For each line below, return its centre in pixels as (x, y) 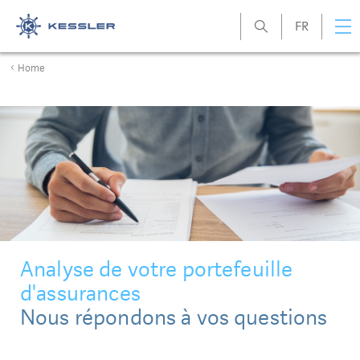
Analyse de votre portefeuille (157, 269)
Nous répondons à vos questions (174, 317)
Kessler (30, 31)
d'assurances (80, 293)
